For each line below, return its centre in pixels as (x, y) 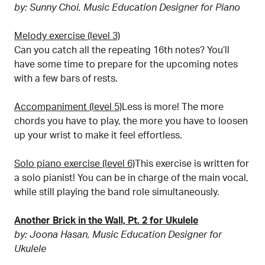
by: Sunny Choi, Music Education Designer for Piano (127, 7)
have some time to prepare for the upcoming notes (126, 64)
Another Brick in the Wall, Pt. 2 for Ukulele (106, 220)
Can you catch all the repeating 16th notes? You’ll (122, 50)
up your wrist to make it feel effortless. (98, 135)
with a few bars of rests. (66, 78)
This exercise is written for (192, 164)
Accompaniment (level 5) (68, 107)
